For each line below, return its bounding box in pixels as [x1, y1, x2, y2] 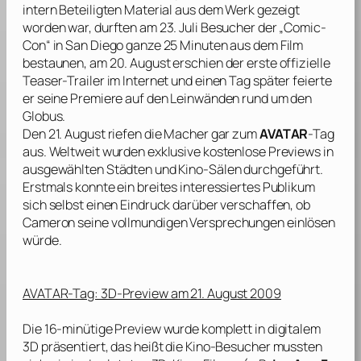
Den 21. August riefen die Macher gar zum [23, 125, 259, 143]
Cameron [23, 214, 76, 232]
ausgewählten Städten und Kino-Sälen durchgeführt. [23, 160, 324, 179]
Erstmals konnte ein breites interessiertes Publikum [23, 178, 315, 197]
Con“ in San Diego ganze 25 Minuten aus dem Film [23, 36, 304, 55]
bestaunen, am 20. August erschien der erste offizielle [23, 54, 330, 73]
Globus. [23, 107, 66, 126]
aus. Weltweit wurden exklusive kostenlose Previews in [23, 143, 334, 161]
